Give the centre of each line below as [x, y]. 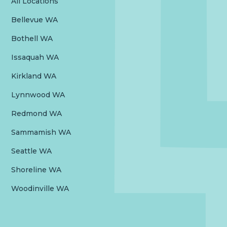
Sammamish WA [41, 133]
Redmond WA [37, 114]
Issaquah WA [35, 58]
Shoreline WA [36, 170]
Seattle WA [32, 151]
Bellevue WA [35, 20]
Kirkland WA [34, 76]
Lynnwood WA [38, 95]
